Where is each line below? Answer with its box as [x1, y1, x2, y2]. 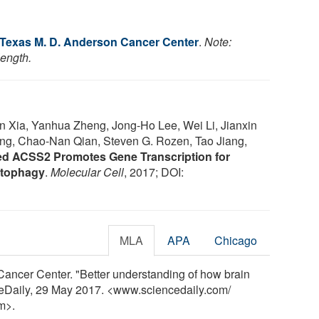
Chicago [214, 231, 258, 249]
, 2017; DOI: [124, 163, 184, 180]
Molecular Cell [51, 163, 124, 180]
